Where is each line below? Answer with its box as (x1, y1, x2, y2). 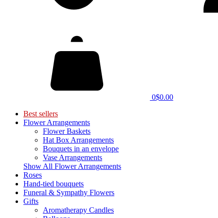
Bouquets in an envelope (43, 145, 119, 153)
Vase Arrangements (43, 153, 102, 162)
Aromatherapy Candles (43, 206, 114, 214)
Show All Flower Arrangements (23, 162, 121, 170)
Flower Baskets (43, 127, 91, 135)
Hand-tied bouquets (23, 180, 84, 188)
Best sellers (23, 109, 58, 118)
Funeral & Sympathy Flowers (23, 188, 114, 197)
